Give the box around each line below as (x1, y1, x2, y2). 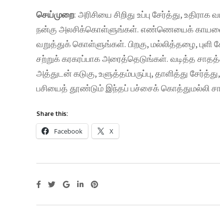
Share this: (36, 110, 68, 117)
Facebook (54, 127, 82, 136)
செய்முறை (36, 9, 74, 20)
